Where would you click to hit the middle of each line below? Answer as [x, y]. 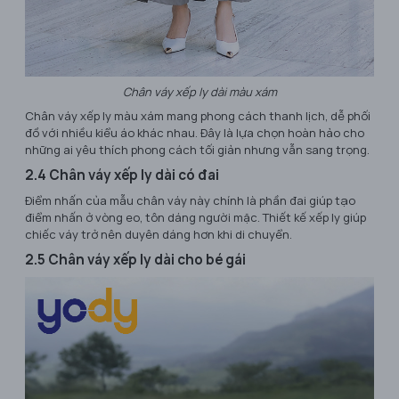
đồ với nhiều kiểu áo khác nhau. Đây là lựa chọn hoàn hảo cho [195, 133]
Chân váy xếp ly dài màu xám [199, 92]
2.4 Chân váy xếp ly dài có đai [122, 175]
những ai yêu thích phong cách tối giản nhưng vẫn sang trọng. [197, 150]
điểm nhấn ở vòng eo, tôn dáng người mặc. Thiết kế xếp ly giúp [195, 218]
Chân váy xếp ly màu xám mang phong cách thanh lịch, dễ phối [198, 116]
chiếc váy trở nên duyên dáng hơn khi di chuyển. [159, 235]
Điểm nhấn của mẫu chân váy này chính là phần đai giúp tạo [190, 201]
